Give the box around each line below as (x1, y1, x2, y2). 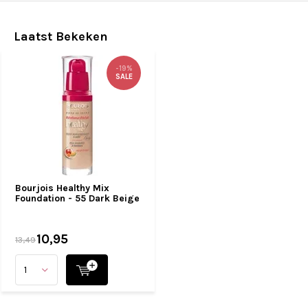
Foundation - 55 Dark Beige (15, 192, 140, 204)
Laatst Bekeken (14, 29, 108, 44)
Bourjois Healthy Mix (15, 182, 109, 194)
